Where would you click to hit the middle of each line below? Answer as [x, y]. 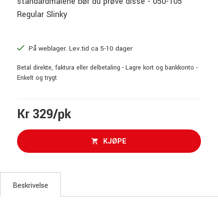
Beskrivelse [30, 186]
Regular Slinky [42, 15]
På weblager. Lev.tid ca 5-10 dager [80, 49]
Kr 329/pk [44, 115]
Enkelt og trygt [37, 78]
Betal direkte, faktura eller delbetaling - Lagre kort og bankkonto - [107, 68]
